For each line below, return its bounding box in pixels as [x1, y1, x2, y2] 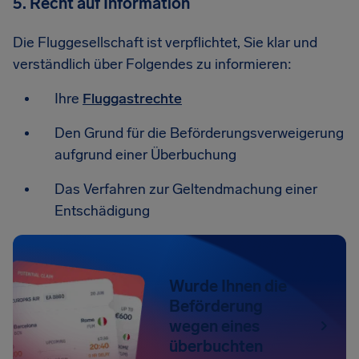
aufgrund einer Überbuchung [54, 146, 236, 163]
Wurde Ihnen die [169, 276, 288, 296]
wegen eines [169, 316, 260, 336]
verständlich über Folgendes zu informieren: [13, 55, 292, 73]
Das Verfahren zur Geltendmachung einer [54, 180, 317, 198]
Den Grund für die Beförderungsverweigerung [54, 124, 344, 142]
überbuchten [169, 336, 264, 356]
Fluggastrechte [83, 90, 182, 107]
